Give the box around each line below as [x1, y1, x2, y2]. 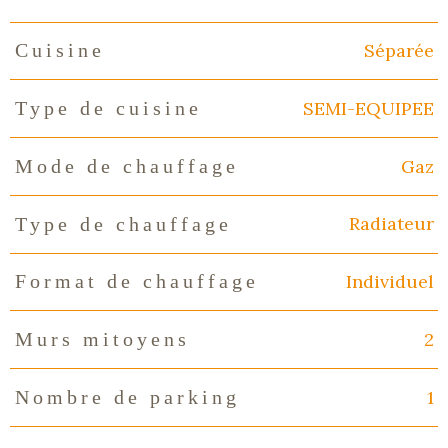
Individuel [345, 270, 434, 294]
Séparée [363, 39, 434, 63]
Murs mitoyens [14, 328, 190, 351]
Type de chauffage [14, 212, 232, 235]
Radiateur [348, 212, 434, 236]
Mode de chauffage [14, 154, 239, 177]
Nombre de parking [14, 385, 240, 408]
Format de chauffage [14, 270, 259, 293]
